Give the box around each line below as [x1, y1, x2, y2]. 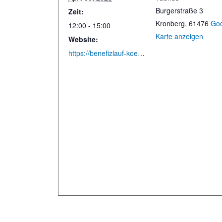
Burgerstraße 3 [156, 5, 204, 15]
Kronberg [156, 18, 185, 28]
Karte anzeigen [156, 31, 204, 41]
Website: [68, 34, 99, 44]
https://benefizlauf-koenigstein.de [138, 48, 145, 58]
